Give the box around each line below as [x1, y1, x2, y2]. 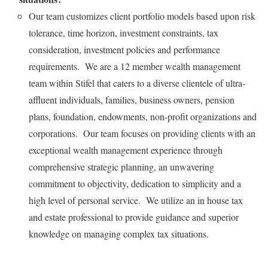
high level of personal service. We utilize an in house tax [29, 193, 243, 206]
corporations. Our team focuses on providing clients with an [29, 126, 255, 139]
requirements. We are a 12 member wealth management [29, 59, 240, 72]
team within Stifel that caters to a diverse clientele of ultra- [29, 76, 245, 89]
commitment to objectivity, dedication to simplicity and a [29, 176, 241, 190]
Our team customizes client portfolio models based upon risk [29, 9, 255, 22]
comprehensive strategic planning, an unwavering [29, 160, 214, 173]
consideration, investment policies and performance [29, 42, 220, 56]
